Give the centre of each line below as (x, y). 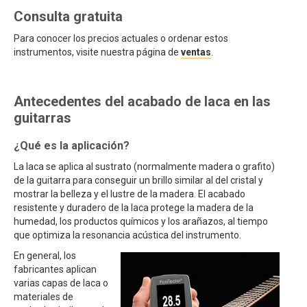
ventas (196, 52)
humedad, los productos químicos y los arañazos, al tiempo (141, 221)
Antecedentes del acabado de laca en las (142, 101)
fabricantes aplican (55, 269)
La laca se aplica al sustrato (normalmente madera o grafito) (144, 167)
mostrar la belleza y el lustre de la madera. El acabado (130, 194)
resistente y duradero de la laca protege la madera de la (134, 208)
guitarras (42, 118)
